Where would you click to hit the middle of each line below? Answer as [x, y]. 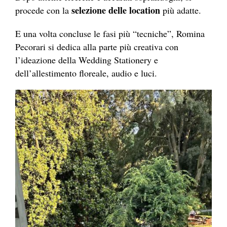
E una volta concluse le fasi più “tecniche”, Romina [110, 33]
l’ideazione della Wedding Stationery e [87, 60]
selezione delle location [116, 10]
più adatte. [181, 10]
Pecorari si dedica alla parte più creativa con [97, 46]
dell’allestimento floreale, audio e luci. [86, 73]
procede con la [43, 10]
